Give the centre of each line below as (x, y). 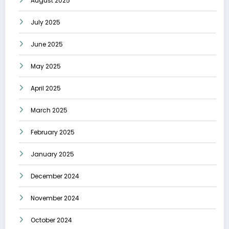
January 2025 (52, 154)
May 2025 (46, 66)
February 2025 (53, 132)
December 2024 (55, 176)
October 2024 (51, 220)
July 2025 (45, 22)
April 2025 (46, 88)
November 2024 (55, 198)
